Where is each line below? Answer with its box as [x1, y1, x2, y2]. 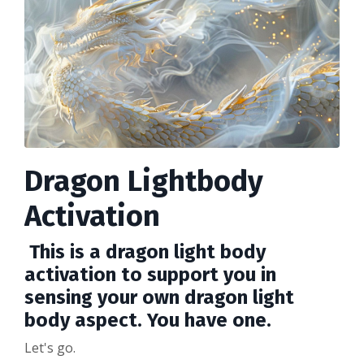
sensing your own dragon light [24, 286, 294, 310]
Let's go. [24, 339, 76, 357]
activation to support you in [24, 263, 276, 287]
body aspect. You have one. [24, 309, 271, 332]
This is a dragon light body [29, 240, 266, 264]
